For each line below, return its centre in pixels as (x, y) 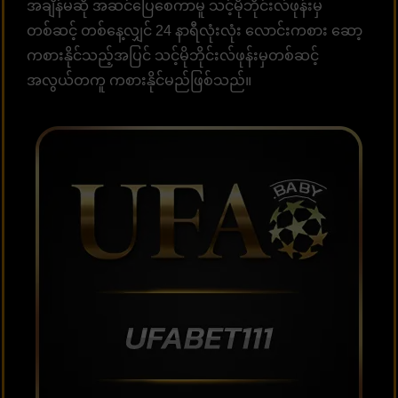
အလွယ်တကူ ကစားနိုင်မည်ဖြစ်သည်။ (139, 80)
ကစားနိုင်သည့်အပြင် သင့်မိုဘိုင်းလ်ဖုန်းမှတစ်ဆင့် (173, 55)
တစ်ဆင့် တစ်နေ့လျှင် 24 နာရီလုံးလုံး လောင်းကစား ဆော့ (195, 30)
